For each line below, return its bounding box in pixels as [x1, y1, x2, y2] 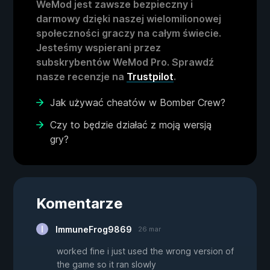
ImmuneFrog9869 [55, 224, 132, 235]
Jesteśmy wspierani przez [36, 42, 161, 54]
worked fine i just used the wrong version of [57, 246, 234, 257]
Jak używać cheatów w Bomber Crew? [50, 96, 225, 109]
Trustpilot [127, 71, 174, 83]
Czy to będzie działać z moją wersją [50, 119, 212, 131]
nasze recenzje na [36, 71, 127, 83]
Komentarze [36, 195, 123, 213]
